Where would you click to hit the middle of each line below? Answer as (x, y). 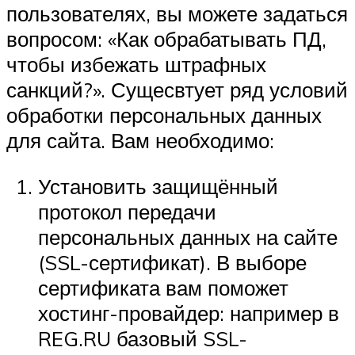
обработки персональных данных (164, 115)
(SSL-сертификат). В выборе (172, 262)
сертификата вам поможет (163, 287)
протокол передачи (127, 211)
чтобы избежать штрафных (136, 65)
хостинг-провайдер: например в (189, 313)
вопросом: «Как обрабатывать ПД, (166, 39)
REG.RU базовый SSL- (143, 338)
